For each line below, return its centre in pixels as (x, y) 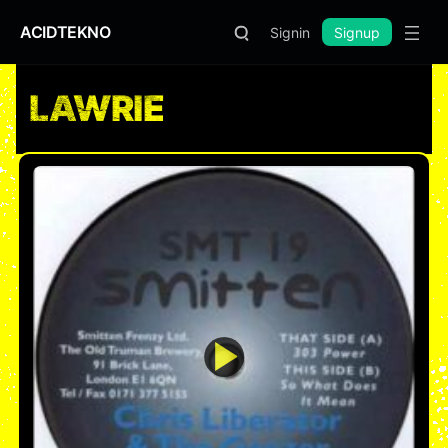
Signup (357, 32)
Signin (290, 32)
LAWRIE (97, 108)
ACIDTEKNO (65, 31)
